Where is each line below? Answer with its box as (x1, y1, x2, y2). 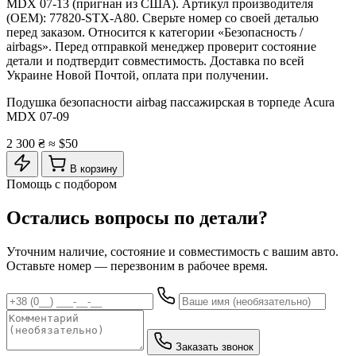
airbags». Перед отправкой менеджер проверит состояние (6, 39, 316, 53)
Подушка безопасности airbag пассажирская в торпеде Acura (6, 95, 335, 109)
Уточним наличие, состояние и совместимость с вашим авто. (6, 244, 339, 258)
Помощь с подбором (6, 176, 117, 191)
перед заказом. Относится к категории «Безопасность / (6, 25, 303, 39)
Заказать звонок (176, 340, 253, 353)
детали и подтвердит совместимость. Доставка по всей (6, 53, 304, 68)
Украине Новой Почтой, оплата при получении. (6, 68, 269, 82)
